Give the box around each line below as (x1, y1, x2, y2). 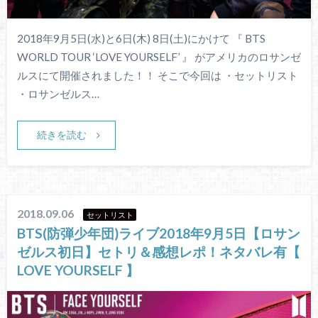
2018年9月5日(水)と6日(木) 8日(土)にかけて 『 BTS (16, 32, 265, 45)
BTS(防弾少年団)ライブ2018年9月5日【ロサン (17, 224, 301, 241)
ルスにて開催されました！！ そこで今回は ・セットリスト (16, 69, 298, 82)
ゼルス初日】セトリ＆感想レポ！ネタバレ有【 (17, 243, 301, 260)
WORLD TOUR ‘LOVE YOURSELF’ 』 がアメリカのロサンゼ (16, 50, 301, 64)
